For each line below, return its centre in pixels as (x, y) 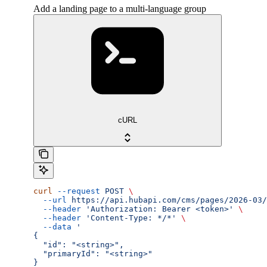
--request (76, 191)
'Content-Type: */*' (129, 218)
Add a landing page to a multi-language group (120, 9)
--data (52, 226)
